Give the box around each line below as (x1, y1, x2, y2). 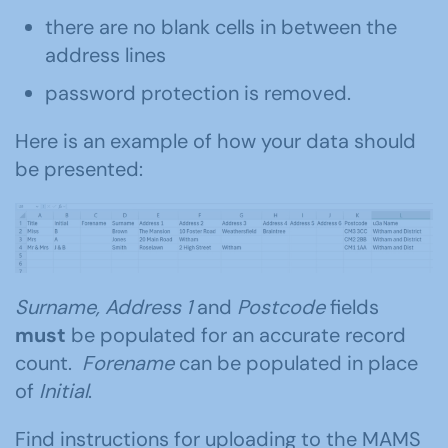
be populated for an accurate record (66, 321, 406, 348)
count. (15, 349, 82, 376)
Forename (82, 349, 174, 376)
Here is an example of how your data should (15, 128, 416, 154)
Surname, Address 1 (15, 293, 192, 320)
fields (330, 293, 379, 320)
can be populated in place (174, 349, 418, 376)
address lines (45, 42, 166, 68)
